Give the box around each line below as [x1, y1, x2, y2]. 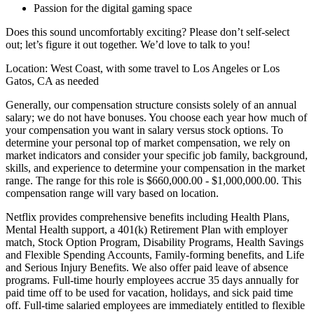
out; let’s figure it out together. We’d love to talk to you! [6, 38, 253, 50]
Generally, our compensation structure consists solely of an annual [6, 98, 296, 111]
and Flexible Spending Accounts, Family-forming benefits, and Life [6, 248, 304, 261]
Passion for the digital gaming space [34, 1, 192, 14]
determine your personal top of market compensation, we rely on [6, 136, 290, 149]
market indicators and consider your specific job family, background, [6, 149, 308, 161]
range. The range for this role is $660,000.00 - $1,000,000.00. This [6, 174, 301, 186]
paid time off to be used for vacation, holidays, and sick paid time [6, 286, 293, 299]
